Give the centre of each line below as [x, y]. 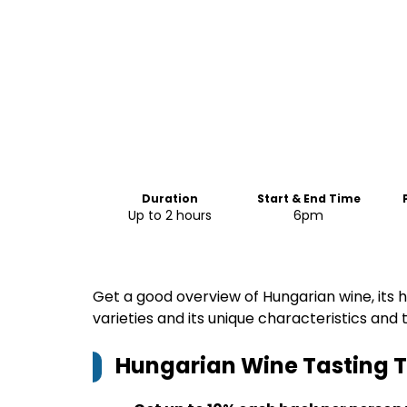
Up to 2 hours [169, 215]
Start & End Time [308, 199]
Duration [169, 199]
